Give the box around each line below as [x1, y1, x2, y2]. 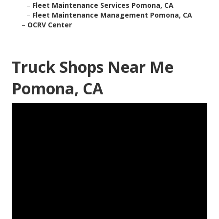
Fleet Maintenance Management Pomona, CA [32, 10, 192, 20]
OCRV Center [27, 20, 72, 30]
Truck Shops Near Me [12, 56, 174, 78]
